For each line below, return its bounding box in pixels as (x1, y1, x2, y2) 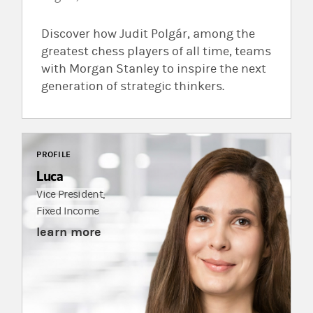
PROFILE (36, 150, 71, 160)
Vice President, (36, 188, 105, 201)
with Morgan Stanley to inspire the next (41, 61, 266, 77)
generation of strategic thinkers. (41, 79, 224, 94)
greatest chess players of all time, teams (41, 44, 271, 59)
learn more (36, 225, 102, 240)
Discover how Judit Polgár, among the (41, 27, 255, 42)
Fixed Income (36, 205, 99, 218)
